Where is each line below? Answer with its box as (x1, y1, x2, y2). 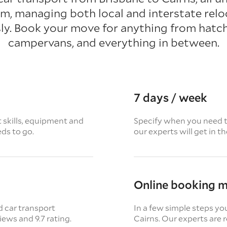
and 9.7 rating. (19, 213, 71, 223)
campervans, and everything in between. (8, 35, 219, 50)
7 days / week (134, 90, 207, 105)
